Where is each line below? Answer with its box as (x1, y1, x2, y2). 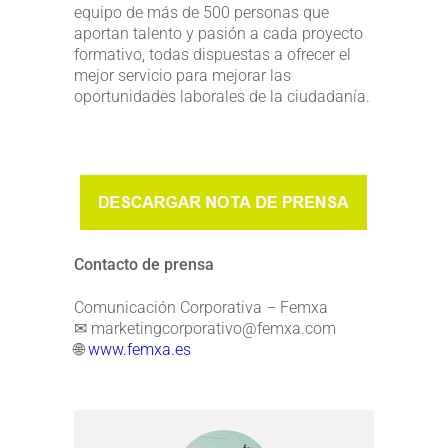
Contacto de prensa (74, 254, 214, 274)
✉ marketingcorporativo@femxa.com (74, 318, 336, 338)
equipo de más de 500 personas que (74, 2, 329, 22)
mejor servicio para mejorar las (74, 65, 291, 85)
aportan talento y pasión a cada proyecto (74, 23, 363, 43)
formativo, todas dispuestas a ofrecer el (74, 44, 351, 64)
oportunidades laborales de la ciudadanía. (74, 86, 370, 106)
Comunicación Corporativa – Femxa (74, 297, 328, 317)
